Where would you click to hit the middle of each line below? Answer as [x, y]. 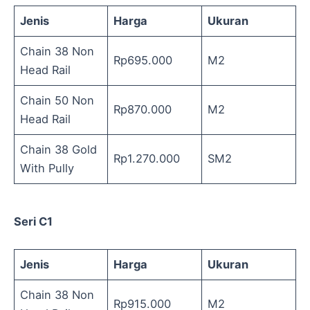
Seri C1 [33, 221]
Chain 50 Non [57, 100]
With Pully [47, 168]
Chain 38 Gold [59, 149]
